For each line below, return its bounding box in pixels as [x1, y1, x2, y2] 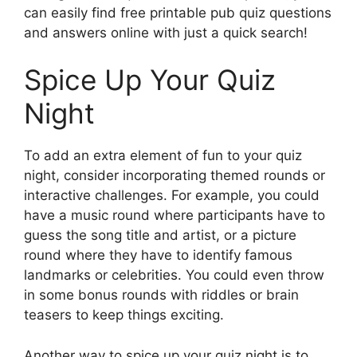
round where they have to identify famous [24, 247, 292, 264]
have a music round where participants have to [24, 207, 325, 224]
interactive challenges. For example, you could [24, 187, 320, 204]
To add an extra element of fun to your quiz [24, 147, 302, 164]
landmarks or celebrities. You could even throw [24, 267, 324, 284]
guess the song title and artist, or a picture [24, 227, 296, 244]
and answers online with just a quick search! [24, 24, 308, 41]
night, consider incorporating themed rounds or [24, 167, 325, 184]
